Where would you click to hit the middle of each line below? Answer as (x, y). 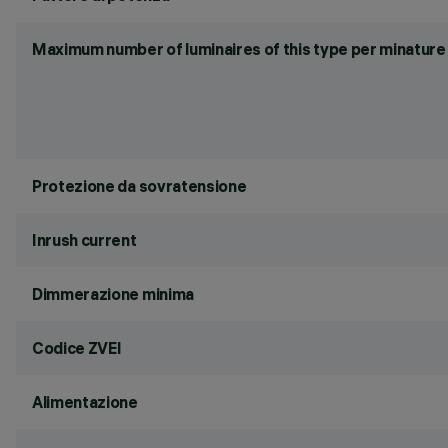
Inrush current (84, 240)
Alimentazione (85, 402)
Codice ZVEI (77, 348)
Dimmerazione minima (113, 294)
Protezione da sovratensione (139, 186)
